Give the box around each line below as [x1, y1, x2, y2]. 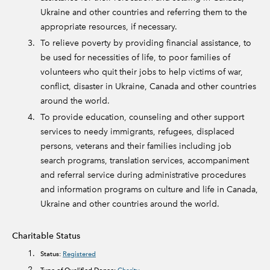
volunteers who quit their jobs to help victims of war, [40, 67, 243, 77]
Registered [63, 250, 96, 258]
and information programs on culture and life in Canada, [40, 184, 258, 195]
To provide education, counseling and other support [40, 112, 244, 122]
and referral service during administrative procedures [40, 170, 246, 180]
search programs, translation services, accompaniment [40, 155, 249, 166]
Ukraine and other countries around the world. [40, 199, 222, 209]
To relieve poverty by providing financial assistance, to [40, 38, 251, 48]
